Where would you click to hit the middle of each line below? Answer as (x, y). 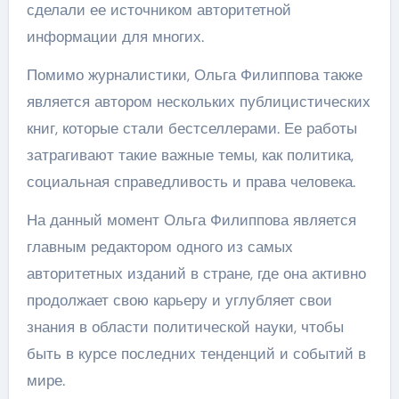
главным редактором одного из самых (159, 246)
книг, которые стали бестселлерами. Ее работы (191, 128)
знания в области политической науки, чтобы (185, 326)
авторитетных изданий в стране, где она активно (196, 273)
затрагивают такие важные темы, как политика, (190, 155)
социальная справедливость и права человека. (191, 181)
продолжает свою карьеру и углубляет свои (179, 300)
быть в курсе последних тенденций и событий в (196, 353)
